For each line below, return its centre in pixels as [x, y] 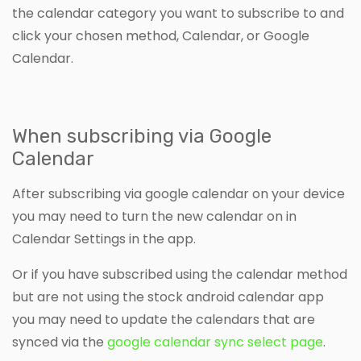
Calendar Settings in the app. [104, 239]
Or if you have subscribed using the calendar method [180, 274]
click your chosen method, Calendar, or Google [161, 35]
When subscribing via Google [142, 136]
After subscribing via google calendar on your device [178, 193]
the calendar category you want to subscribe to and [178, 13]
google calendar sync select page [215, 342]
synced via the [60, 342]
